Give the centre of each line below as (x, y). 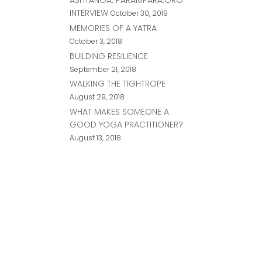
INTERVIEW (89, 13)
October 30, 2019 (139, 13)
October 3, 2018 (96, 41)
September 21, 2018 (103, 69)
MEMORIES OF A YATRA (113, 28)
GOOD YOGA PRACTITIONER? (127, 125)
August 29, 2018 (97, 97)
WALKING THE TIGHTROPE (118, 84)
